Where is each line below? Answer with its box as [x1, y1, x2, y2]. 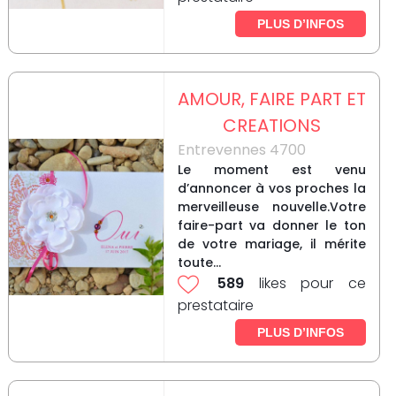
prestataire [177, 295, 254, 316]
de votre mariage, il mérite [177, 235, 366, 254]
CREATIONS [222, 113, 321, 139]
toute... [177, 254, 221, 272]
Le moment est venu [177, 161, 366, 179]
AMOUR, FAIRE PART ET [177, 87, 366, 112]
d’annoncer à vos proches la [177, 179, 366, 198]
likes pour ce [244, 273, 366, 294]
